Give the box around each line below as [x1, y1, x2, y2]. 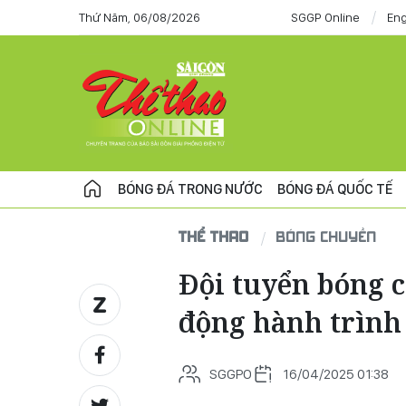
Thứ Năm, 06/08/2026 [79, 9, 200, 24]
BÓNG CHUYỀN [276, 227, 377, 245]
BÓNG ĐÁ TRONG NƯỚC [118, 180, 263, 198]
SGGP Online [291, 9, 360, 24]
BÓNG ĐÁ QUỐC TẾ [277, 180, 392, 198]
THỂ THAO [179, 227, 249, 245]
